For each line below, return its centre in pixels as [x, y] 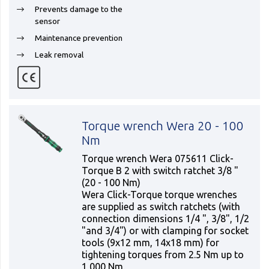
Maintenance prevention [79, 38]
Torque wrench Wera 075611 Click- [158, 159]
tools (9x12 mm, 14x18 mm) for [151, 243]
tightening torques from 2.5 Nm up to [163, 255]
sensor [47, 21]
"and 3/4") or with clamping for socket [165, 231]
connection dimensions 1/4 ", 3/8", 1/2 [166, 219]
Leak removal [59, 55]
